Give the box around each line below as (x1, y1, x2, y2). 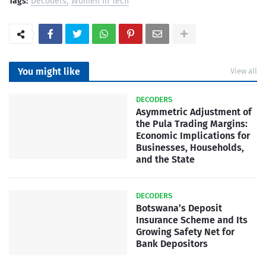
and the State (136, 153, 195, 165)
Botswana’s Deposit (136, 202, 222, 214)
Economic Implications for (136, 129, 250, 141)
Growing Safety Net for (136, 226, 235, 237)
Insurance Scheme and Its (136, 214, 248, 226)
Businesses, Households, (136, 141, 244, 153)
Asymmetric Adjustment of (136, 106, 252, 118)
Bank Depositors (136, 237, 208, 249)
